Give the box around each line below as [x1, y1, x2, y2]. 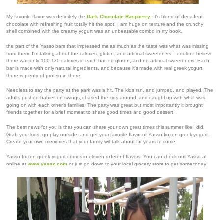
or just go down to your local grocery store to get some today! [67, 161, 208, 166]
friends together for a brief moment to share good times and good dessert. [6, 109, 175, 115]
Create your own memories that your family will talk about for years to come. [6, 138, 178, 144]
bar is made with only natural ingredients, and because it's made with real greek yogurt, [6, 65, 204, 71]
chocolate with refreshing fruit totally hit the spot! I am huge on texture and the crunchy [6, 21, 203, 27]
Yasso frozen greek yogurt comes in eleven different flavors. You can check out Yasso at [6, 153, 207, 159]
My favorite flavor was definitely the [6, 13, 87, 19]
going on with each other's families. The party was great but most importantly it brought [6, 102, 203, 108]
